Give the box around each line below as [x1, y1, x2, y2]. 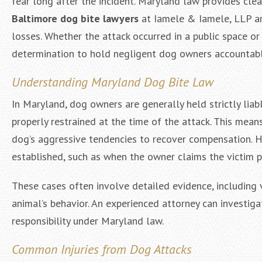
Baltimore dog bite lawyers [12, 12, 139, 25]
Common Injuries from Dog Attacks [12, 241, 192, 257]
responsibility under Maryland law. [12, 214, 164, 227]
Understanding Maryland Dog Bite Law [12, 74, 213, 90]
